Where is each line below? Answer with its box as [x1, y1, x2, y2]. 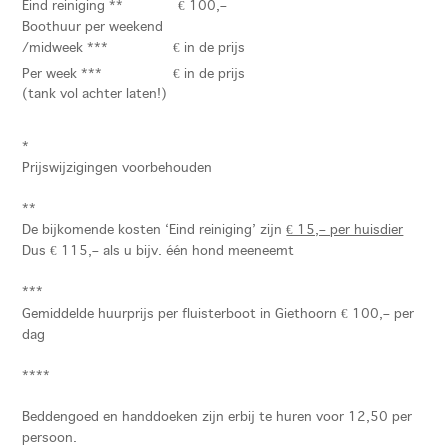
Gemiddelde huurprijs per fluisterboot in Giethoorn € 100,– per [22, 307, 415, 321]
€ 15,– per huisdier [286, 224, 404, 238]
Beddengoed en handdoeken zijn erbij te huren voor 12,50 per [22, 410, 413, 424]
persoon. [22, 431, 78, 445]
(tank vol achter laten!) [22, 88, 168, 102]
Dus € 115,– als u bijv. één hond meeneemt [22, 245, 295, 259]
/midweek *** [22, 42, 122, 56]
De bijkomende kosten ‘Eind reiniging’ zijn [22, 224, 287, 238]
